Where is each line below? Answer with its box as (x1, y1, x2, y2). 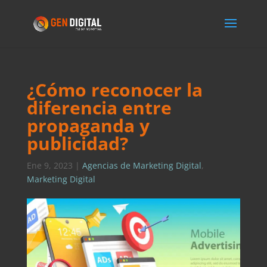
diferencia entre (26, 95, 172, 120)
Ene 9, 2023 (26, 160, 73, 171)
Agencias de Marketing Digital (82, 160, 201, 171)
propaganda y (26, 113, 150, 138)
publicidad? (26, 131, 128, 156)
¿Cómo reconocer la (26, 77, 203, 102)
